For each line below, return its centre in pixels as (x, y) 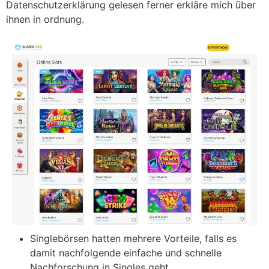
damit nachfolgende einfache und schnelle (126, 252)
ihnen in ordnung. (45, 19)
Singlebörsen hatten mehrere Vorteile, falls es (133, 238)
